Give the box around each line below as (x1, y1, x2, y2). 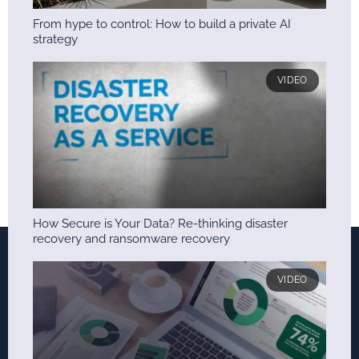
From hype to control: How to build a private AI (33, 16, 291, 31)
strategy (33, 31, 78, 46)
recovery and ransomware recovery (33, 231, 230, 246)
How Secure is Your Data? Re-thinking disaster (33, 216, 288, 231)
